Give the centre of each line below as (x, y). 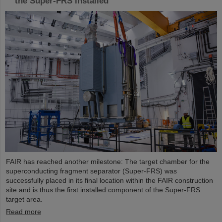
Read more (24, 212)
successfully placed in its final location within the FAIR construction (110, 181)
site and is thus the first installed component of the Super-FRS (103, 190)
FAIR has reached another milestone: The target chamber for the (108, 162)
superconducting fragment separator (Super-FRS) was (91, 171)
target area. (24, 199)
